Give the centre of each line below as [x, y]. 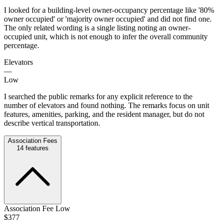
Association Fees [33, 140]
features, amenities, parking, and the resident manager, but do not [104, 114]
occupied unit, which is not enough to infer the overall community [106, 36]
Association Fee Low [37, 208]
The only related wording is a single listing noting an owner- [97, 27]
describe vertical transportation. [52, 123]
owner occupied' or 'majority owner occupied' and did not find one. [108, 19]
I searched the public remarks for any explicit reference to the [98, 96]
